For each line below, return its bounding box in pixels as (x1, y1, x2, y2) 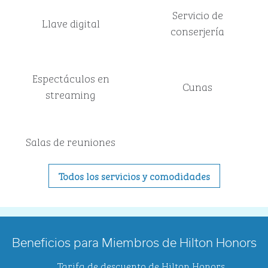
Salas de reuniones (26, 133, 115, 150)
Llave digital (41, 14, 100, 31)
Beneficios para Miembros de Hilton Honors (11, 237, 257, 249)
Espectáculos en (32, 69, 109, 86)
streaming (45, 86, 96, 102)
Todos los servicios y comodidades (58, 169, 210, 183)
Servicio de (172, 6, 223, 23)
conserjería (170, 22, 224, 39)
